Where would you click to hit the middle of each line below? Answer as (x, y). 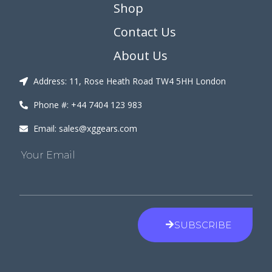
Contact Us (145, 32)
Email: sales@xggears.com (85, 129)
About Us (141, 56)
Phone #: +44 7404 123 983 (87, 105)
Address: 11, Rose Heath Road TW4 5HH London (129, 81)
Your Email (49, 155)
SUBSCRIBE (202, 225)
